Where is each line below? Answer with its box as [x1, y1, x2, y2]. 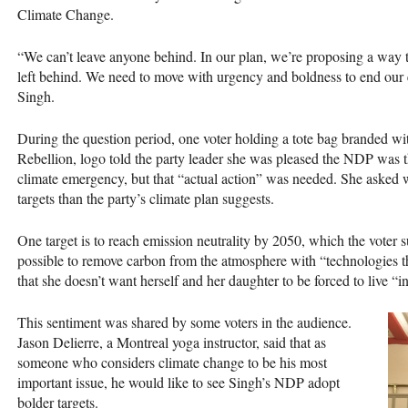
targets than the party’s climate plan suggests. [17, 188, 274, 208]
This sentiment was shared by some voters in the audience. [17, 311, 352, 331]
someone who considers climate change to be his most [17, 352, 327, 372]
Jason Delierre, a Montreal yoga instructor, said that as [17, 331, 326, 352]
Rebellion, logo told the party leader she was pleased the [17, 148, 343, 168]
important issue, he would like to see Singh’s [17, 372, 274, 392]
